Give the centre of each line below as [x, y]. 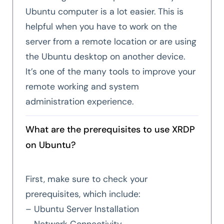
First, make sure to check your [86, 179]
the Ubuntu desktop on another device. [105, 57]
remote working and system [82, 87]
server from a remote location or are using [111, 42]
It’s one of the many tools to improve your [110, 72]
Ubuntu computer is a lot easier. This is [104, 12]
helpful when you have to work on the [101, 27]
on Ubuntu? [51, 145]
